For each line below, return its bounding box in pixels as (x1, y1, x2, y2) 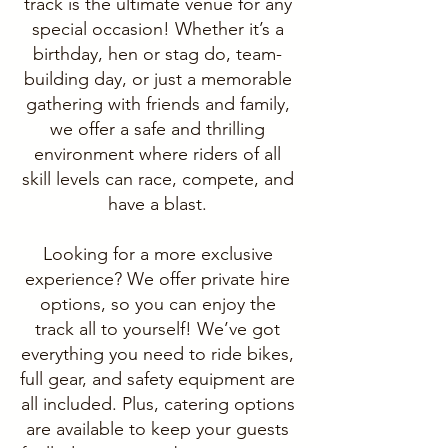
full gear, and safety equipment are (20, 367, 295, 390)
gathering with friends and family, (25, 92, 290, 115)
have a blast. (108, 192, 207, 215)
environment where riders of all (34, 142, 281, 165)
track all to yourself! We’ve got (35, 317, 280, 340)
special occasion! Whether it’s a (31, 17, 284, 40)
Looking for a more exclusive (42, 242, 273, 265)
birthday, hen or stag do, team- (33, 42, 282, 65)
